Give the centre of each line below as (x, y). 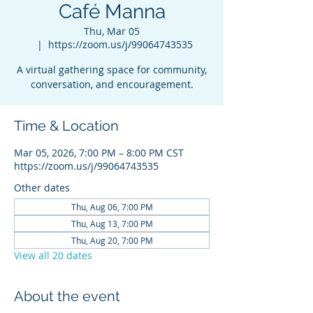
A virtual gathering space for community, (112, 70)
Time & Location (66, 126)
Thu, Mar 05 (112, 31)
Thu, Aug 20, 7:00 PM (112, 240)
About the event (67, 296)
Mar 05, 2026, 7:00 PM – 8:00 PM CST (99, 153)
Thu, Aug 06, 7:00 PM (112, 207)
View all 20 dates (53, 255)
